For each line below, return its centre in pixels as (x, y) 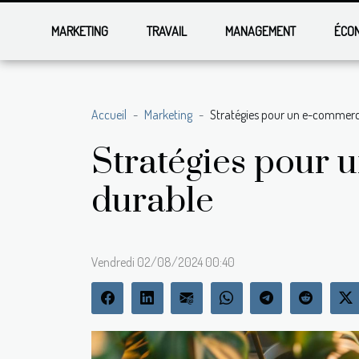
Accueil (109, 115)
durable (153, 201)
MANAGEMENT (261, 31)
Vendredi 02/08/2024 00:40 (163, 262)
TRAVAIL (167, 31)
